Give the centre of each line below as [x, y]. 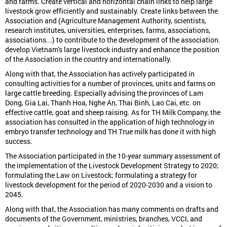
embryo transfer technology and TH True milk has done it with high [110, 131]
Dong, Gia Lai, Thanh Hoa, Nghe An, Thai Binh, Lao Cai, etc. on [103, 102]
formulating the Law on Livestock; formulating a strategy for [101, 175]
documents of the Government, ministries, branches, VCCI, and [104, 218]
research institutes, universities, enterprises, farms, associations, [108, 30]
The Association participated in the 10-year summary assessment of [113, 156]
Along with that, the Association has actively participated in [100, 73]
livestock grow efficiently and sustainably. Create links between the [111, 11]
